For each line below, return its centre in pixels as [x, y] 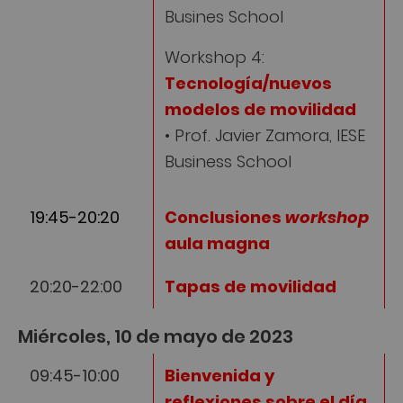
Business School [228, 159]
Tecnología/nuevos [248, 81]
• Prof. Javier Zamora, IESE [265, 133]
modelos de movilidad [260, 107]
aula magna [217, 242]
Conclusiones [225, 216]
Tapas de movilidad [251, 285]
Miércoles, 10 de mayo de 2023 [156, 335]
